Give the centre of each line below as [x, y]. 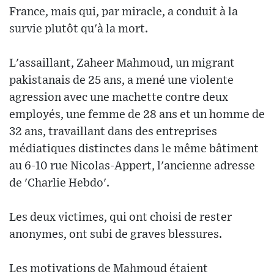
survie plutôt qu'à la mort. [79, 29]
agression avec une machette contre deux [119, 97]
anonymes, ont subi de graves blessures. [116, 234]
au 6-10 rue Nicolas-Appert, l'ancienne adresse [132, 166]
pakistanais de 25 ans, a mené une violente [121, 80]
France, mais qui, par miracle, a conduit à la [124, 12]
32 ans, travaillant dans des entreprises [113, 131]
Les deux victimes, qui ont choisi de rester [120, 217]
